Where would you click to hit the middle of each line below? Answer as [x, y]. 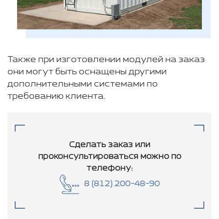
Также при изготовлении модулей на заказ [106, 59]
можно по [160, 156]
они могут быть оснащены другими [87, 72]
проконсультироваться [88, 156]
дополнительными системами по [83, 84]
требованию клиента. [56, 96]
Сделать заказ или [109, 145]
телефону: [109, 168]
